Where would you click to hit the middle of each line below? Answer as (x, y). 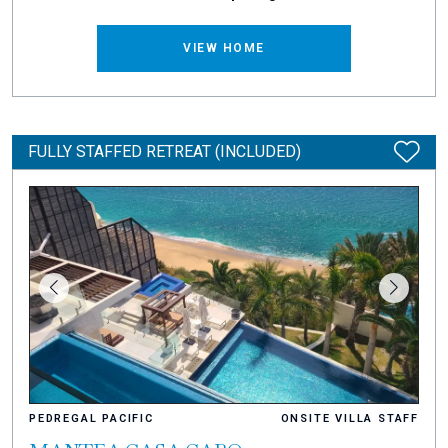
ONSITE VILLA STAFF (349, 418)
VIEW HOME (224, 48)
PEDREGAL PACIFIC (91, 418)
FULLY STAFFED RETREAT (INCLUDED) (164, 152)
